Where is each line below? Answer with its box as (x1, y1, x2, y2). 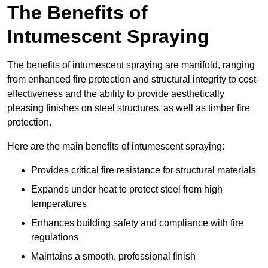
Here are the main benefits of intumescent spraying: (7, 141, 224, 152)
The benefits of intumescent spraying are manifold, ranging (7, 60, 255, 71)
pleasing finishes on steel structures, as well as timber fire (7, 103, 250, 114)
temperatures (31, 199, 87, 209)
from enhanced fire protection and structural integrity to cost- (7, 74, 259, 85)
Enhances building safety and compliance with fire (31, 218, 243, 229)
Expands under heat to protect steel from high (31, 184, 223, 195)
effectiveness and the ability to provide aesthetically (7, 89, 224, 99)
